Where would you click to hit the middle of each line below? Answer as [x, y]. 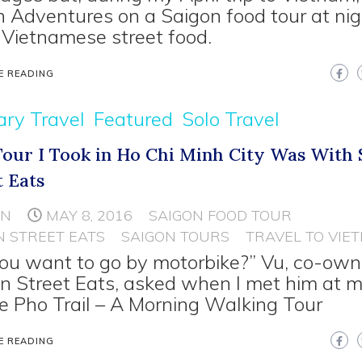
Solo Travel [231, 119]
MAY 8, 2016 [90, 215]
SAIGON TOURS [176, 236]
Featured [134, 119]
